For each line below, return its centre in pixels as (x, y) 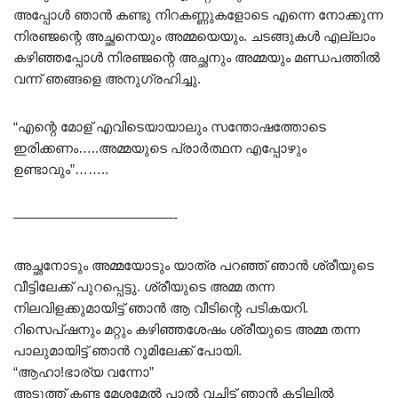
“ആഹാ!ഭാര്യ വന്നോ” (84, 372)
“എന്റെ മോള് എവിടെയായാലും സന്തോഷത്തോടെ (170, 127)
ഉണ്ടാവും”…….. (61, 170)
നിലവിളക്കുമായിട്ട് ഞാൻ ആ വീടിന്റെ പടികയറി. (161, 308)
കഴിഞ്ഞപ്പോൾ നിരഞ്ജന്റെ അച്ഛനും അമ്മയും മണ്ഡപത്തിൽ (197, 58)
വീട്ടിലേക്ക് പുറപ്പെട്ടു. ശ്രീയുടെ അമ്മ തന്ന (144, 287)
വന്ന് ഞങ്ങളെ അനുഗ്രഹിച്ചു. (107, 79)
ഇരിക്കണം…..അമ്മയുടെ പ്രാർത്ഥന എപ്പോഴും (160, 148)
